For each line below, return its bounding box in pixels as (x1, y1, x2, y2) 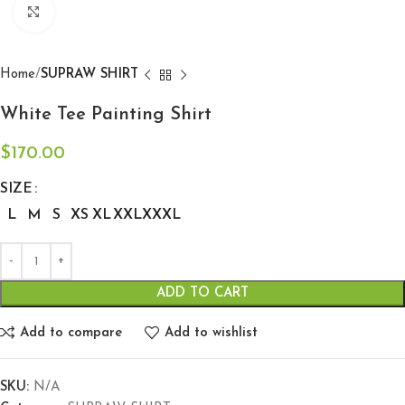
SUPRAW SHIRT (41, 68, 138, 81)
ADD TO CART (156, 287, 249, 300)
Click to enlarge (53, 6, 149, 19)
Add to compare (19, 325, 122, 340)
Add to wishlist (164, 325, 258, 340)
